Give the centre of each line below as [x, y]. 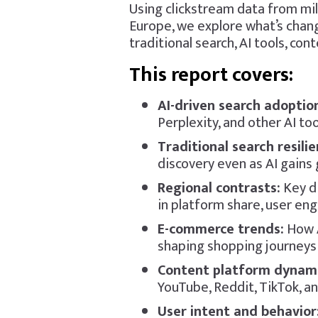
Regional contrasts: [219, 188]
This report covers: [211, 75]
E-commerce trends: [220, 229]
